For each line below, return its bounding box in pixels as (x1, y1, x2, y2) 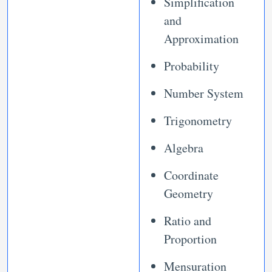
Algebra (164, 140, 203, 157)
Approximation (164, 30, 239, 47)
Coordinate (164, 167, 219, 184)
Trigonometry (164, 112, 232, 129)
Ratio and (164, 212, 211, 229)
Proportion (164, 231, 217, 248)
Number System (164, 85, 243, 102)
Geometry (164, 185, 213, 202)
